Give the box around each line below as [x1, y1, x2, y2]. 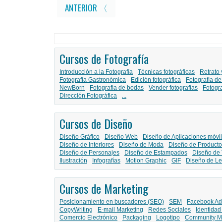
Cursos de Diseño [59, 114, 132, 133]
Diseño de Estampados [124, 149, 187, 157]
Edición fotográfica [131, 76, 181, 84]
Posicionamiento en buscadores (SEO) [59, 198, 164, 206]
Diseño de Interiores [59, 141, 114, 149]
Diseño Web [105, 133, 138, 141]
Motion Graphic [125, 157, 166, 165]
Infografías [92, 157, 120, 165]
